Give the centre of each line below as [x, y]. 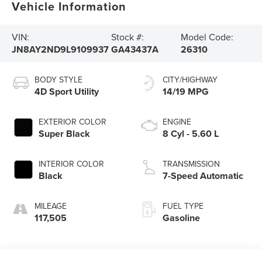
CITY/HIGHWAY [190, 80]
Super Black [65, 134]
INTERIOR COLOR [72, 164]
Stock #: [127, 37]
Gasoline [181, 218]
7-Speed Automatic [203, 176]
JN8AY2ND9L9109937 [61, 50]
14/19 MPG [186, 92]
